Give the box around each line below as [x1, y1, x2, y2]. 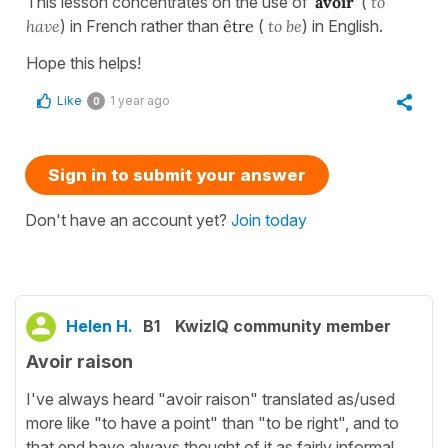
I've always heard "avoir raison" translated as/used [26, 388, 395, 409]
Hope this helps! [26, 53, 145, 74]
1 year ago [110, 93, 170, 109]
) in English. [302, 16, 383, 37]
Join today [231, 210, 307, 231]
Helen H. [66, 316, 133, 337]
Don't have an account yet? [25, 210, 231, 231]
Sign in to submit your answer [48, 165, 306, 186]
